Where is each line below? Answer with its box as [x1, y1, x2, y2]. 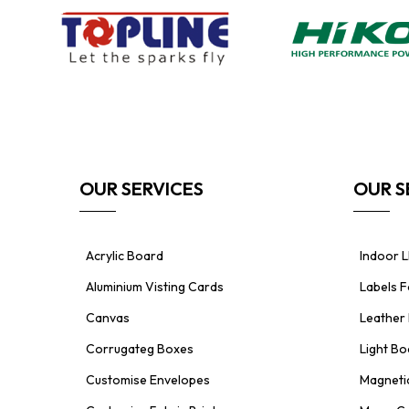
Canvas [86, 309, 130, 327]
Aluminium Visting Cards [86, 278, 224, 296]
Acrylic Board [86, 247, 163, 265]
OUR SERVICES [79, 177, 204, 201]
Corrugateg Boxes [86, 341, 194, 358]
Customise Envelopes [86, 372, 210, 389]
